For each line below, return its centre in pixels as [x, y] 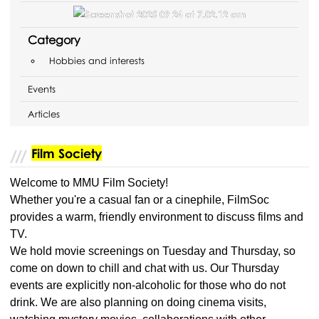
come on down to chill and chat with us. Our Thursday [145, 268]
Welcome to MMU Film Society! [89, 182]
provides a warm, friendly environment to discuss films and [157, 216]
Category [54, 40]
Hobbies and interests [97, 60]
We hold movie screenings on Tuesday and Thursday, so [153, 251]
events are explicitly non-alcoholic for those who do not [148, 285]
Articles [44, 114]
